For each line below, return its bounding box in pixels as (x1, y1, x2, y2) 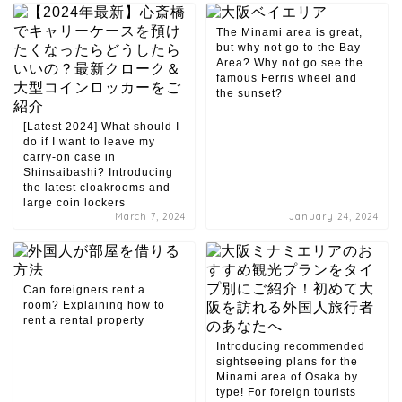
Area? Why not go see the (215, 56, 363, 69)
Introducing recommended (215, 339, 365, 353)
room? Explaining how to (23, 298, 165, 311)
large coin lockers (23, 196, 126, 209)
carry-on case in (23, 150, 116, 163)
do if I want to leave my (23, 135, 155, 148)
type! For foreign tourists (215, 385, 356, 398)
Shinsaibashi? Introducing (23, 165, 173, 179)
